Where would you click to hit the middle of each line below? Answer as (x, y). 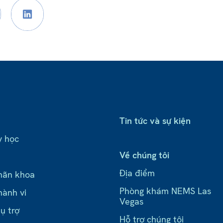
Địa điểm (137, 173)
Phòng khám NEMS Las (166, 191)
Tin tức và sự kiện (155, 121)
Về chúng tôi (145, 155)
